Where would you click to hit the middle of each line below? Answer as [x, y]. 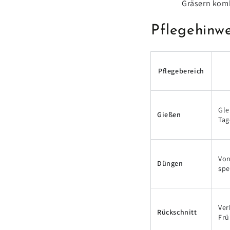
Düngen [170, 163]
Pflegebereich [181, 71]
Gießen [169, 114]
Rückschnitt [177, 212]
